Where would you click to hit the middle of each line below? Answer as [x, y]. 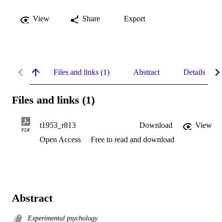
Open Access [61, 140]
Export [135, 18]
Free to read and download [133, 140]
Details [194, 72]
